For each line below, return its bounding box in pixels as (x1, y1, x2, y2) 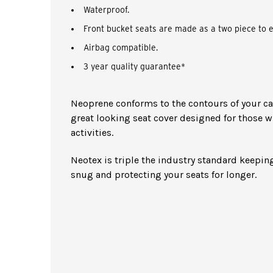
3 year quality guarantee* (83, 62, 186, 71)
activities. (71, 127, 113, 138)
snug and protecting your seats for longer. (71, 169, 257, 180)
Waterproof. (83, 5, 130, 15)
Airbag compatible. (83, 43, 158, 52)
